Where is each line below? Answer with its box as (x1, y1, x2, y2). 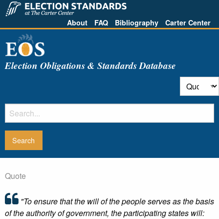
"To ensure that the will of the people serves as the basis (19, 196, 214, 207)
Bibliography (115, 18, 158, 27)
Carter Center (165, 18, 211, 27)
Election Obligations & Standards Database (5, 58, 176, 72)
